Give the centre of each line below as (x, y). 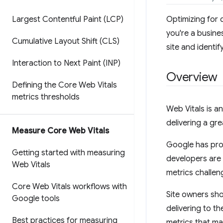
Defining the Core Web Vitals (64, 85)
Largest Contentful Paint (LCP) (68, 19)
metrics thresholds (46, 97)
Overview (192, 77)
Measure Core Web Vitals (60, 131)
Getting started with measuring (68, 153)
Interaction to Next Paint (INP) (66, 63)
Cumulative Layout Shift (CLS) (66, 41)
